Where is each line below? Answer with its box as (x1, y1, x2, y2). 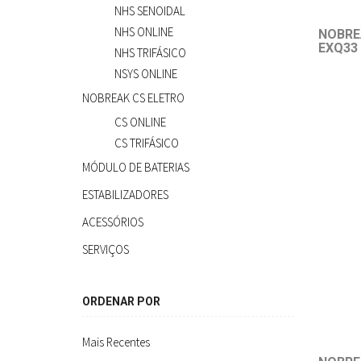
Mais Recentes (82, 334, 150, 350)
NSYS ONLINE (114, 66, 177, 81)
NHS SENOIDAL (114, 3, 185, 19)
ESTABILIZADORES (82, 187, 168, 202)
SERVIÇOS (82, 242, 129, 257)
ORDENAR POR (82, 295, 160, 308)
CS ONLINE (114, 114, 166, 130)
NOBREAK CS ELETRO (82, 90, 185, 106)
